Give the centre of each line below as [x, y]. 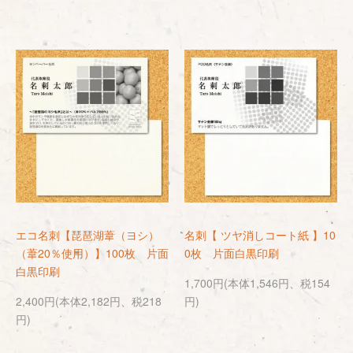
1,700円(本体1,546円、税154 [257, 283]
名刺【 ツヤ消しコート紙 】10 [260, 235]
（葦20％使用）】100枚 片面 [92, 253]
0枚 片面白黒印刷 [232, 253]
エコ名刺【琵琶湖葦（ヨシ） [87, 235]
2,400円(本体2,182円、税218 [89, 301]
